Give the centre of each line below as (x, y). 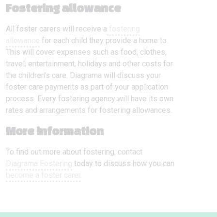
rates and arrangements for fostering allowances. (89, 110)
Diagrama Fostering (39, 163)
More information (55, 131)
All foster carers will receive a (56, 29)
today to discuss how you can (123, 163)
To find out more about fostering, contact (74, 152)
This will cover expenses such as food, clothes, (86, 52)
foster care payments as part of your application (87, 87)
